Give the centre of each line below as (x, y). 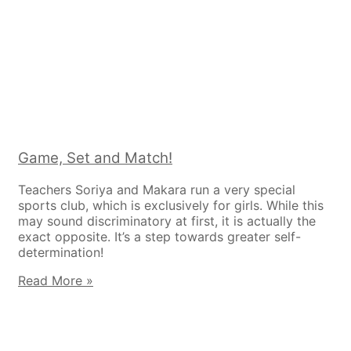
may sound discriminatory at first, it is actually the (167, 221)
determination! (61, 252)
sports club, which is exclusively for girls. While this (171, 205)
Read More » (56, 280)
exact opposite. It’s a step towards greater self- (159, 236)
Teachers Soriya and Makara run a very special (157, 189)
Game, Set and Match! (95, 157)
